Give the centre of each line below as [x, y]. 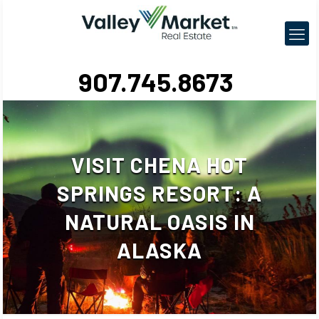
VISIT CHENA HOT [159, 164]
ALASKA [159, 250]
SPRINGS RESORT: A [159, 193]
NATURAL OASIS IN [159, 221]
